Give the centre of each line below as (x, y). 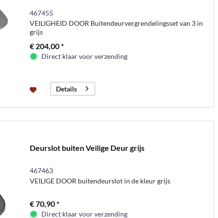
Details (66, 89)
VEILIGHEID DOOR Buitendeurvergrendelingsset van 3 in (116, 23)
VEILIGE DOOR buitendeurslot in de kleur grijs (100, 181)
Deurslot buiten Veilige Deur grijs (87, 147)
